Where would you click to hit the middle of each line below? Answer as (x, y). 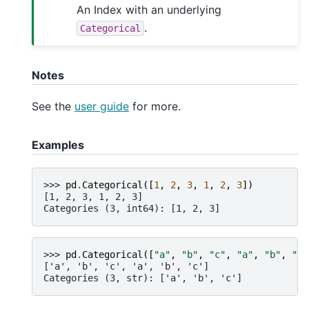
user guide (102, 107)
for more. (155, 107)
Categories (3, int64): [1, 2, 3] (132, 208)
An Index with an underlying (149, 9)
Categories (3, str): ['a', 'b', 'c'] (143, 278)
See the (53, 107)
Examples (58, 145)
